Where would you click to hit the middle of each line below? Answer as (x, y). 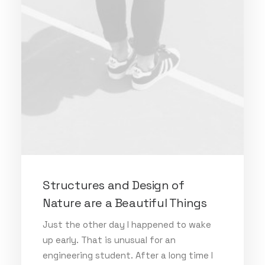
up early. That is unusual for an (109, 240)
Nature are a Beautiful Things (125, 203)
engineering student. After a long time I (128, 255)
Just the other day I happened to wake (127, 224)
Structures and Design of (114, 185)
